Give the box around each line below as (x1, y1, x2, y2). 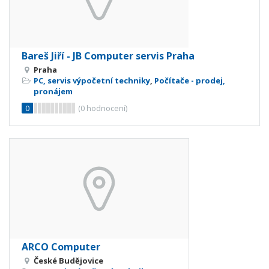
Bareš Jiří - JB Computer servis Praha (22, 49, 195, 63)
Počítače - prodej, (154, 75, 225, 86)
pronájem (34, 86, 73, 97)
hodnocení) (85, 103, 127, 114)
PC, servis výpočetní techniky (34, 75, 150, 86)
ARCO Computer (22, 240, 100, 253)
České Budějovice (34, 255, 103, 266)
